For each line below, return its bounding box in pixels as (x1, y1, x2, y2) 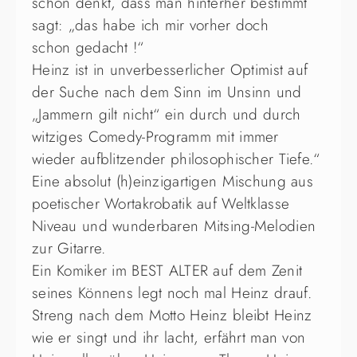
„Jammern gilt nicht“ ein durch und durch (32, 104, 301, 126)
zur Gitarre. (32, 237, 106, 260)
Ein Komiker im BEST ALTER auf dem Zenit (32, 260, 303, 282)
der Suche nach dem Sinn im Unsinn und (32, 81, 302, 104)
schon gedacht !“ (32, 37, 144, 59)
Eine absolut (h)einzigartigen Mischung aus (32, 171, 313, 193)
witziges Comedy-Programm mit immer (32, 126, 279, 148)
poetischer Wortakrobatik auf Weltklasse (32, 193, 290, 215)
